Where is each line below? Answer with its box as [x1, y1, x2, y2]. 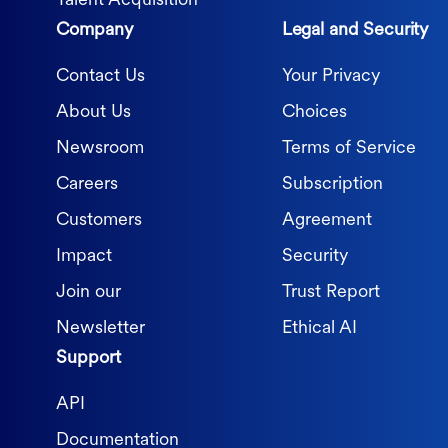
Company [56, 21, 133, 41]
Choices [281, 103, 347, 123]
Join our [56, 283, 121, 303]
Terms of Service [281, 139, 416, 159]
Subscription [281, 175, 383, 195]
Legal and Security [281, 21, 429, 41]
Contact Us [56, 67, 145, 87]
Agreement [281, 211, 372, 231]
